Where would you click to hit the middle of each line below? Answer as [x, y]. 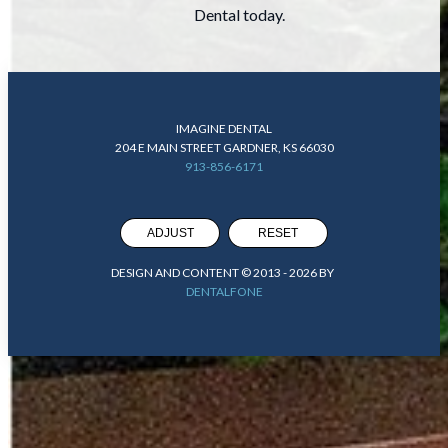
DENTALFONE [224, 291]
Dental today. [239, 14]
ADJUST [170, 232]
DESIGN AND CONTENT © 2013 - [200, 272]
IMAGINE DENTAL [224, 128]
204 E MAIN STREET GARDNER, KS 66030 [224, 147]
